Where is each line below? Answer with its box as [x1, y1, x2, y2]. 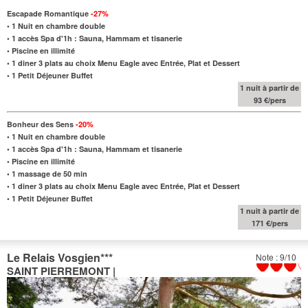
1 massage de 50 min [10, 168, 89, 179]
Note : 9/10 [256, 250, 296, 263]
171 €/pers [251, 217, 288, 228]
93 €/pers [253, 94, 286, 105]
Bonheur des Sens [7, 118, 76, 129]
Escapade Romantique [7, 8, 91, 19]
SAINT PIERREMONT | [7, 263, 115, 278]
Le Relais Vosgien [7, 249, 100, 265]
